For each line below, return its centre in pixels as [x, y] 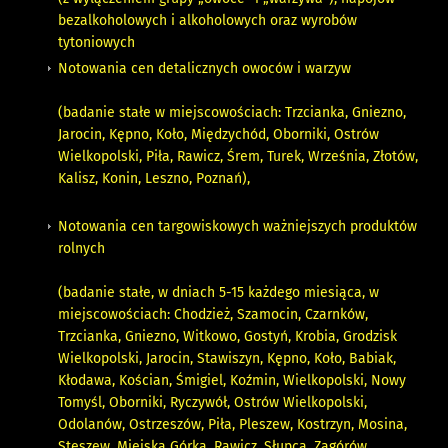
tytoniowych [97, 43]
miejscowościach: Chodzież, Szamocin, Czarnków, [213, 315]
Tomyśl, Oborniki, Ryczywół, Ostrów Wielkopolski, [213, 403]
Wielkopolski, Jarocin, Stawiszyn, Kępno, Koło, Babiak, [227, 359]
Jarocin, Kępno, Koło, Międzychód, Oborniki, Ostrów [219, 135]
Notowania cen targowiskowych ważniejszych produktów [238, 227]
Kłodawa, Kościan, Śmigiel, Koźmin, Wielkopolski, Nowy [232, 381]
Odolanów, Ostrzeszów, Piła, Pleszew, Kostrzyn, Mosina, [233, 425]
